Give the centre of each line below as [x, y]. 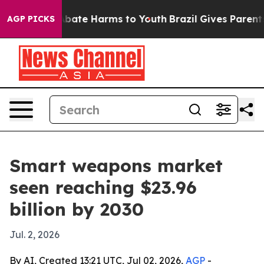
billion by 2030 [77, 209]
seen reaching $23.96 [103, 187]
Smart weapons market [116, 166]
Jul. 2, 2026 [34, 235]
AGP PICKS [31, 19]
